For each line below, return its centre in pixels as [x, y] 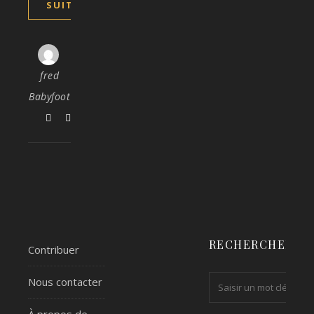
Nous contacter [65, 282]
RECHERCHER [251, 244]
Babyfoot [49, 96]
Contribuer [54, 250]
